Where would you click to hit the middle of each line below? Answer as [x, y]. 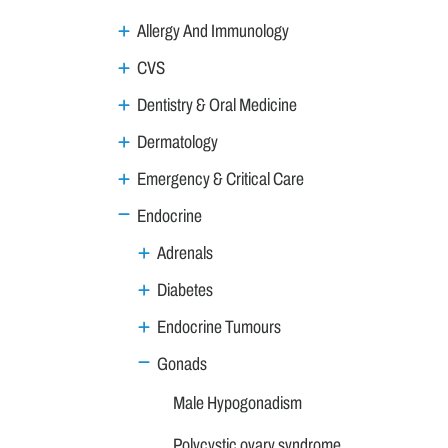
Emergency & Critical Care [220, 178]
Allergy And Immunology [213, 30]
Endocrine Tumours [219, 326]
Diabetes [185, 289]
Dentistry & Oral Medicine [217, 104]
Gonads [182, 363]
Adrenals [185, 252]
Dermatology [177, 141]
